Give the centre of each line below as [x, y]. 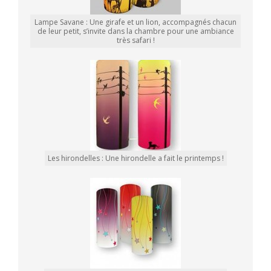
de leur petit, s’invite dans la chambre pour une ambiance [135, 31]
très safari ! [135, 41]
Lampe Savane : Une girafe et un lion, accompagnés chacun [135, 22]
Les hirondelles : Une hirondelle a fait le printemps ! [135, 158]
